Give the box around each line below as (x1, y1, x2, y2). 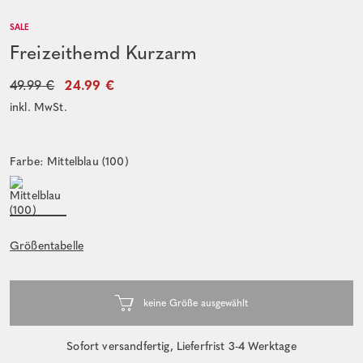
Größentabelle (10, 238, 84, 253)
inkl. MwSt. (10, 100, 67, 114)
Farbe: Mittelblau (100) (10, 154, 129, 169)
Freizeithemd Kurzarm (10, 41, 198, 64)
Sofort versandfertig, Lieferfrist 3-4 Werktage (66, 339, 297, 353)
